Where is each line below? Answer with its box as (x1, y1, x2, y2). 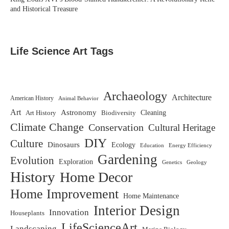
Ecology (111, 141, 135, 149)
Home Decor (60, 169, 132, 186)
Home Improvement (10, 187, 119, 202)
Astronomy (61, 108, 97, 117)
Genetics (162, 159, 182, 166)
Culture (10, 138, 43, 150)
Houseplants (10, 209, 44, 217)
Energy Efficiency (169, 142, 212, 149)
